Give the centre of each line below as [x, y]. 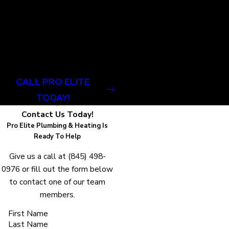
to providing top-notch [57, 21]
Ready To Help [57, 136]
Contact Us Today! [57, 114]
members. [57, 195]
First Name [28, 213]
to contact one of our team [57, 182]
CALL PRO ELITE [53, 81]
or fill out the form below [66, 169]
